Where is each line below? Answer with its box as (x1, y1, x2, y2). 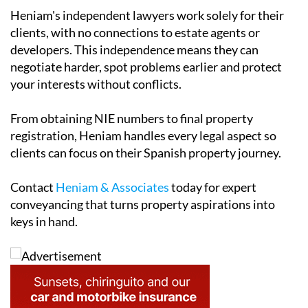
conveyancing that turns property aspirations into (10, 197, 275, 212)
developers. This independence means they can (10, 42, 258, 58)
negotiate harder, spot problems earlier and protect (10, 59, 282, 75)
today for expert (169, 179, 256, 195)
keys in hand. (10, 214, 78, 230)
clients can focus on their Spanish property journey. (10, 145, 281, 161)
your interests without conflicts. (10, 76, 181, 92)
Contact (10, 179, 56, 195)
